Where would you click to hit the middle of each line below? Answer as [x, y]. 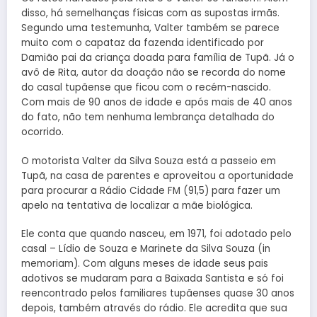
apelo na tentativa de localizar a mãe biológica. [137, 205]
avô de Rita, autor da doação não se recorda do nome [154, 73]
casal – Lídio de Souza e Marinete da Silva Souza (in [146, 248]
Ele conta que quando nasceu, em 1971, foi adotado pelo [156, 234]
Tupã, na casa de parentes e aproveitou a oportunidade [157, 175]
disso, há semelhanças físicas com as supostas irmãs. [150, 13]
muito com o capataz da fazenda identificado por [143, 43]
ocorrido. [42, 132]
